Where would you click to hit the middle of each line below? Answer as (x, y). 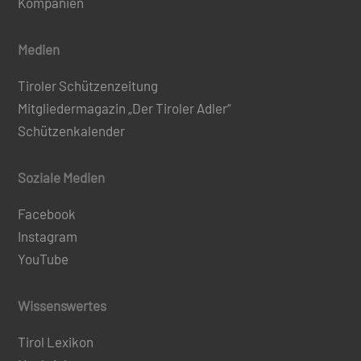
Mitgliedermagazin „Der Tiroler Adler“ (125, 108)
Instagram (48, 237)
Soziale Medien (62, 178)
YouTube (44, 259)
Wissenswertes (62, 306)
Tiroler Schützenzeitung (88, 86)
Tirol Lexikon (56, 342)
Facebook (47, 214)
